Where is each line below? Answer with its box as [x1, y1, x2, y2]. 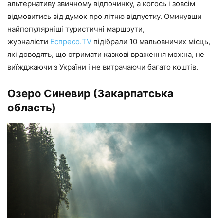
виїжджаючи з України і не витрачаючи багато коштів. [7, 62, 198, 72]
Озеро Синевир [7, 87, 91, 100]
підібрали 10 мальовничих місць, [91, 36, 210, 46]
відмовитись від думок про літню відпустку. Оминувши [7, 11, 201, 21]
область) [7, 101, 56, 114]
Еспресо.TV [50, 36, 91, 46]
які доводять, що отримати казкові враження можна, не [7, 49, 204, 59]
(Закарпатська [91, 87, 174, 100]
